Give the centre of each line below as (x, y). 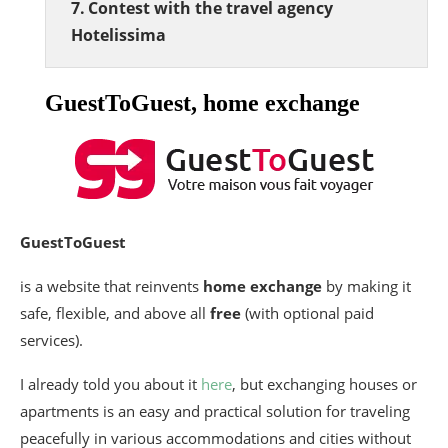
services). (51, 339)
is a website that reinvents (111, 285)
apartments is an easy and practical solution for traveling (215, 410)
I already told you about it (110, 383)
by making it (366, 285)
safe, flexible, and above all (115, 312)
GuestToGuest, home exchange (202, 102)
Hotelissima (118, 34)
